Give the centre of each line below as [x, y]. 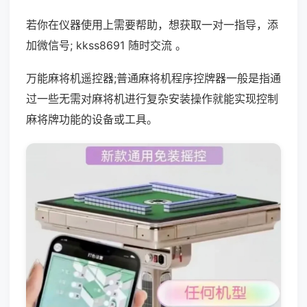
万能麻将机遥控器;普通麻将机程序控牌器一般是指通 [153, 78]
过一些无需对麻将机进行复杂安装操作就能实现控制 [152, 99]
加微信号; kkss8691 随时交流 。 [106, 45]
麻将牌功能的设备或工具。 [92, 119]
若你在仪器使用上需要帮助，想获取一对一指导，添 [152, 25]
